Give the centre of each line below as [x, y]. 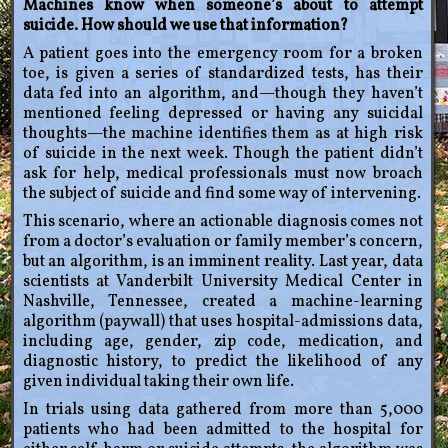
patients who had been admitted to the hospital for [222, 430]
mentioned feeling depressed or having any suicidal [222, 114]
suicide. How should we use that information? [185, 26]
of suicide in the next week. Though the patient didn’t [222, 154]
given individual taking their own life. [158, 382]
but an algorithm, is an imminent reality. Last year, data [222, 262]
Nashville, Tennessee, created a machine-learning [222, 302]
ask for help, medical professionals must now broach [222, 174]
